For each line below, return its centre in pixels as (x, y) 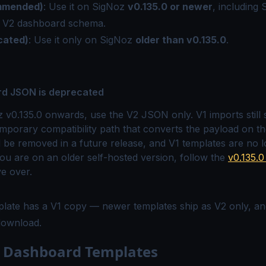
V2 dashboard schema (53, 23)
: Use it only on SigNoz (82, 40)
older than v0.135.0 (181, 40)
